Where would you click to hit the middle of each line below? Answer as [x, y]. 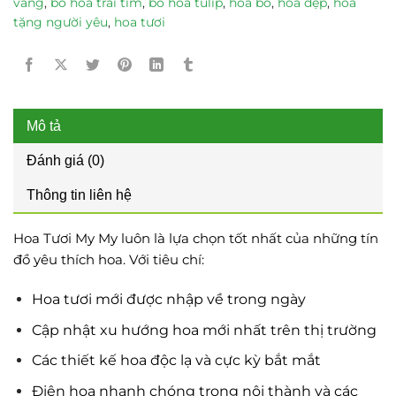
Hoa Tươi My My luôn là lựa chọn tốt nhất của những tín [196, 239]
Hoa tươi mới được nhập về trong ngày [168, 299]
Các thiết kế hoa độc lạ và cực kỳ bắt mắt [176, 361]
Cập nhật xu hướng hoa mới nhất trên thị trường [204, 330]
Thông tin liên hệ [79, 195]
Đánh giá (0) [65, 161]
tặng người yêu [61, 23]
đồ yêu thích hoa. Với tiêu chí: [109, 260]
